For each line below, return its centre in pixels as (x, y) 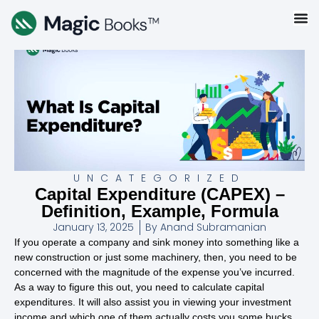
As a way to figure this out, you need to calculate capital (139, 287)
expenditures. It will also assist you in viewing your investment (153, 302)
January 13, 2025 (93, 228)
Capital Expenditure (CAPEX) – (159, 194)
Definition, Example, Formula (159, 211)
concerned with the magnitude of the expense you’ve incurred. (155, 272)
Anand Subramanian (212, 228)
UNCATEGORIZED (159, 178)
